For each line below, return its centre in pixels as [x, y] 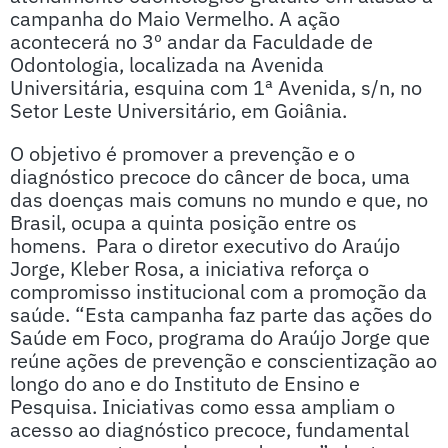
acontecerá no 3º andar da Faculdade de [191, 41]
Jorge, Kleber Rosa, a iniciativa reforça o [189, 268]
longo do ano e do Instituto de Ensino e [185, 383]
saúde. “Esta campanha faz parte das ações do [221, 314]
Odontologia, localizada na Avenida [167, 64]
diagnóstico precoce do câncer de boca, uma [210, 176]
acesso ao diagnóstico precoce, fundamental [209, 429]
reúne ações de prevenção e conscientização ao [223, 360]
